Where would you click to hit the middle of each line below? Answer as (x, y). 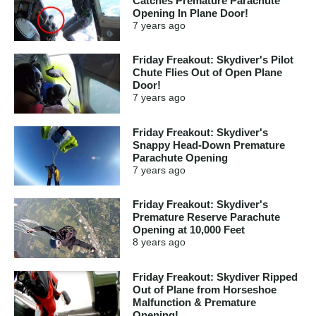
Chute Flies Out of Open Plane (207, 73)
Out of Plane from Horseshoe (205, 289)
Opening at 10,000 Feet (189, 230)
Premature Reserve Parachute (206, 217)
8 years (149, 242)
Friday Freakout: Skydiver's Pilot (213, 60)
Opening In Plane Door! (190, 13)
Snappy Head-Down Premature (209, 145)
